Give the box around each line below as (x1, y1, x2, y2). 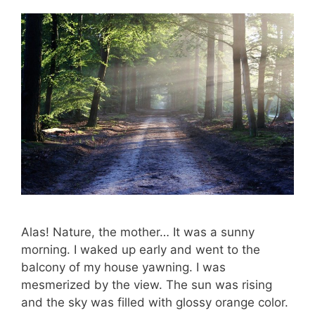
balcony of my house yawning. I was (21, 260, 226, 275)
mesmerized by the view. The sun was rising (21, 278, 272, 292)
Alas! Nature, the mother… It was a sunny (21, 225, 255, 240)
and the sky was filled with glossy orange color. (21, 295, 288, 310)
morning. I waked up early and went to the (21, 243, 260, 257)
